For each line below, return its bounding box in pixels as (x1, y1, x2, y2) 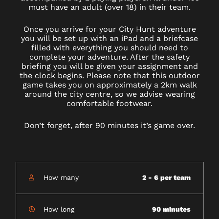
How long (43, 205, 74, 214)
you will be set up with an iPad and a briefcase (21, 33, 198, 43)
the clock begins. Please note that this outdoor (19, 70, 200, 80)
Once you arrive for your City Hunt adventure (23, 24, 196, 34)
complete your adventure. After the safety (29, 52, 190, 62)
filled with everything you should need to (31, 43, 188, 52)
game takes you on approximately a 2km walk (22, 80, 197, 89)
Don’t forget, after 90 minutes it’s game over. (24, 120, 195, 130)
